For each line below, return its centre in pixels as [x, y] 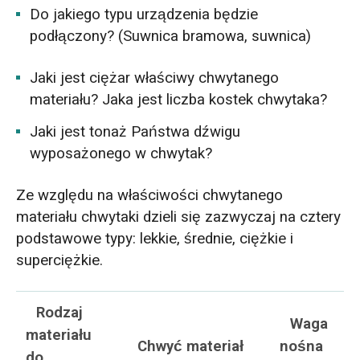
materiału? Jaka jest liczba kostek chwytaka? [179, 100]
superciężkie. [59, 260]
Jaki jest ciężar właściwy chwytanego [155, 78]
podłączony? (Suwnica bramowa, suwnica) [171, 37]
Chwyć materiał [190, 347]
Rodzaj [59, 313]
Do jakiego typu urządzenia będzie [144, 15]
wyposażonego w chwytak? [121, 153]
